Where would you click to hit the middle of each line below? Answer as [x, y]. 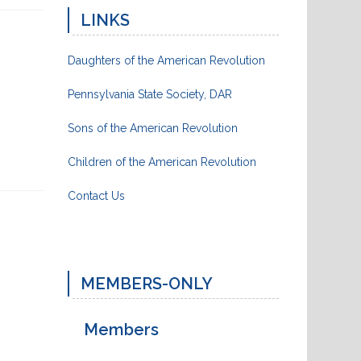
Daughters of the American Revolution [166, 60]
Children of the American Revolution [162, 162]
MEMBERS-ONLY [146, 283]
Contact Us [96, 195]
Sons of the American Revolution [152, 128]
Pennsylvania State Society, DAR [149, 94]
